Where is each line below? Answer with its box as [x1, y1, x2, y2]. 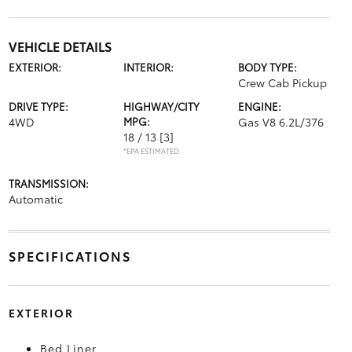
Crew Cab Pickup [238, 74, 328, 90]
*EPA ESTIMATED [123, 145, 179, 156]
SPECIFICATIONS [8, 246, 131, 265]
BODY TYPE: [238, 59, 298, 74]
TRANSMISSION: [8, 175, 89, 190]
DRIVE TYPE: [8, 98, 68, 113]
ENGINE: [238, 98, 282, 113]
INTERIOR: [123, 59, 174, 74]
